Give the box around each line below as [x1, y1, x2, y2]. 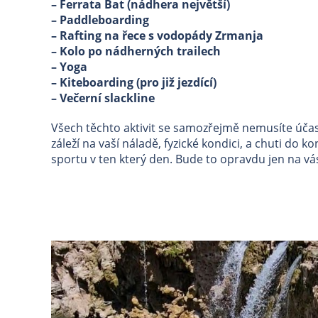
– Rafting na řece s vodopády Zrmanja [51, 28, 263, 43]
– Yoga [51, 59, 87, 75]
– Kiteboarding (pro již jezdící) [51, 75, 216, 90]
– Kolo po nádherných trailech [51, 43, 221, 59]
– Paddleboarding [51, 12, 149, 28]
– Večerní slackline [51, 90, 155, 106]
